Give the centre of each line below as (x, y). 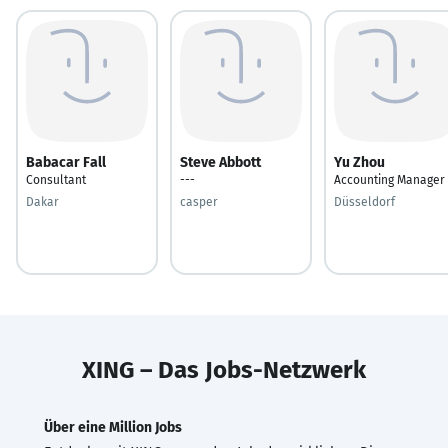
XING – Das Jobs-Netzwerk (224, 369)
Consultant (56, 179)
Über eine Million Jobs (113, 427)
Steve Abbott (220, 162)
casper (199, 201)
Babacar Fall (66, 162)
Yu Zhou (359, 162)
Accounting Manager (389, 179)
